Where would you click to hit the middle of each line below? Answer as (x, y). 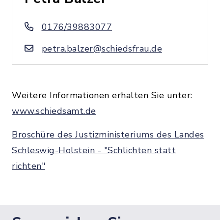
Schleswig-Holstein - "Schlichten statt (94, 150)
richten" (28, 166)
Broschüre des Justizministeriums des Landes (108, 135)
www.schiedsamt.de (54, 111)
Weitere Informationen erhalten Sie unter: (102, 95)
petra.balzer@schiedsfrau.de (102, 49)
